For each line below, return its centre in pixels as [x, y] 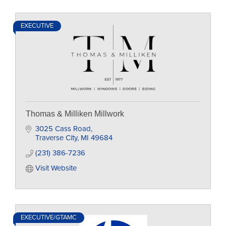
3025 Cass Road [63, 129]
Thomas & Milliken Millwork [75, 114]
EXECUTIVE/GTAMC [49, 217]
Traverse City [56, 138]
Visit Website [56, 168]
